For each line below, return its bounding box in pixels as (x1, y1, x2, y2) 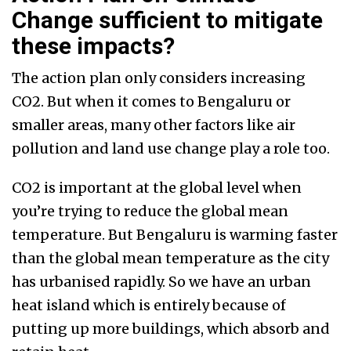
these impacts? (12, 32, 175, 60)
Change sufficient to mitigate (12, 6, 323, 34)
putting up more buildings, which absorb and (12, 320, 330, 338)
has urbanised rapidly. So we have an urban (12, 273, 311, 291)
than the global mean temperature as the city (12, 249, 329, 268)
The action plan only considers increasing (12, 69, 306, 88)
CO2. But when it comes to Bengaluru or (12, 92, 291, 111)
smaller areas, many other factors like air (12, 116, 295, 135)
